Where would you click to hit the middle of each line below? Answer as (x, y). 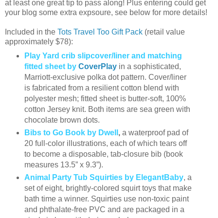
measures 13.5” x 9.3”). (64, 165)
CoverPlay (97, 67)
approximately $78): (39, 42)
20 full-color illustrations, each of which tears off (105, 144)
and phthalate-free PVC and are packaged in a (104, 210)
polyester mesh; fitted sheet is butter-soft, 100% (105, 99)
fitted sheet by (51, 67)
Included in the (31, 32)
